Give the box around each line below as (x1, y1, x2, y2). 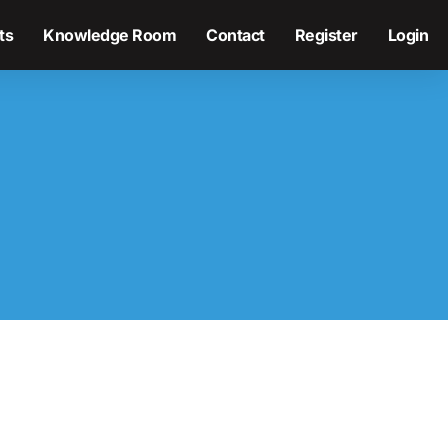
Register (294, 25, 358, 45)
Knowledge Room (43, 25, 176, 45)
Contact (206, 25, 265, 45)
